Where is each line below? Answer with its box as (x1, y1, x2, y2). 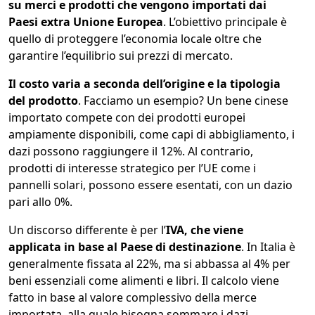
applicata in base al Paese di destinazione (8, 239, 241, 255)
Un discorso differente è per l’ (8, 222, 166, 238)
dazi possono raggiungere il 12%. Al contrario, (8, 143, 253, 160)
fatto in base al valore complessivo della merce (8, 290, 257, 306)
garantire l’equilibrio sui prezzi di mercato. (8, 48, 233, 64)
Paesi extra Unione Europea (8, 14, 163, 30)
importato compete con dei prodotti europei (8, 110, 245, 126)
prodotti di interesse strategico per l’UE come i (8, 160, 256, 176)
